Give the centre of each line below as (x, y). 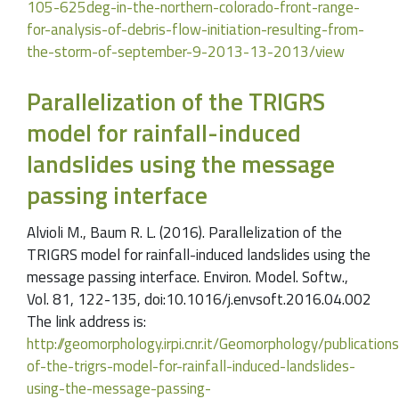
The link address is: (86, 321)
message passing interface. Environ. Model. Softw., (187, 277)
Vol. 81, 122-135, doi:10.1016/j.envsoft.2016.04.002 (199, 299)
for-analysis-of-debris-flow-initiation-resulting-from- (195, 30)
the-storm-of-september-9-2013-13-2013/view (186, 52)
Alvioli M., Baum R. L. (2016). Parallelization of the (184, 232)
